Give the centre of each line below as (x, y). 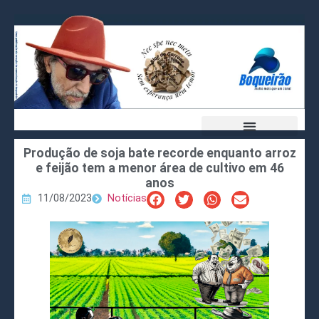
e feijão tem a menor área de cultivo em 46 (159, 168)
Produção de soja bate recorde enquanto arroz (159, 153)
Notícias (127, 199)
